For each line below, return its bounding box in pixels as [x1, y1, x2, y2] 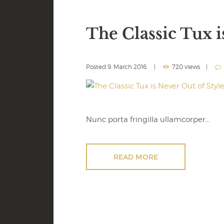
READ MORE [113, 152, 158, 161]
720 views [172, 63, 200, 71]
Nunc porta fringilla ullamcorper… [86, 115, 209, 124]
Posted [86, 63, 107, 71]
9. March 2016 [107, 63, 146, 71]
